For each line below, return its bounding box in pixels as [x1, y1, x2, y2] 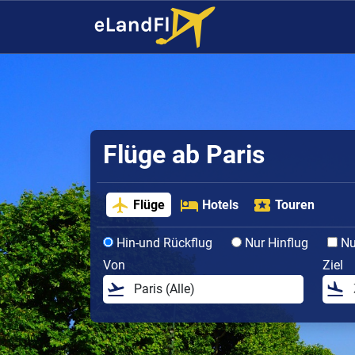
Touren [275, 197, 315, 212]
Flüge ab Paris [103, 139, 265, 170]
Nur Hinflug [242, 235, 308, 250]
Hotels [201, 197, 239, 212]
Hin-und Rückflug [113, 235, 212, 250]
